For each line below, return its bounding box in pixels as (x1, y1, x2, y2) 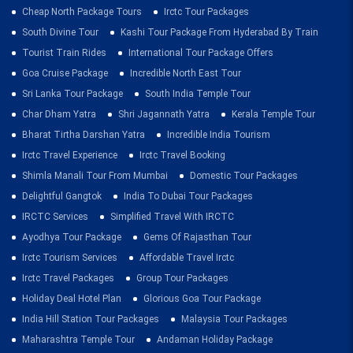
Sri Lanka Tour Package (22, 87, 123, 99)
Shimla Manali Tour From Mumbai (22, 169, 168, 181)
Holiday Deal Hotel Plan (22, 292, 121, 304)
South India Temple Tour (145, 87, 251, 99)
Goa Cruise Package (22, 67, 108, 79)
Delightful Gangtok (22, 190, 102, 202)
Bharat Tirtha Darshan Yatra (22, 128, 145, 140)
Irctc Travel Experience (22, 149, 117, 161)
